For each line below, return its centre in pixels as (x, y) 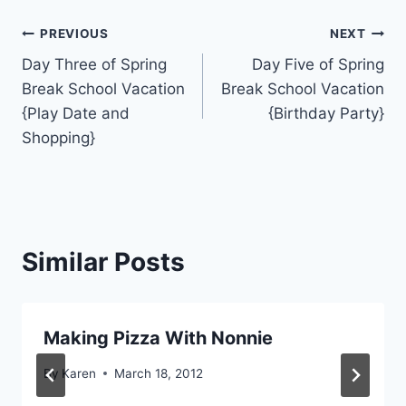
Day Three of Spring (94, 65)
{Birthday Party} (326, 114)
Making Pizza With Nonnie (158, 338)
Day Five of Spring (318, 65)
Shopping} (58, 138)
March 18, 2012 (159, 373)
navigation (86, 77)
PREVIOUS (74, 33)
